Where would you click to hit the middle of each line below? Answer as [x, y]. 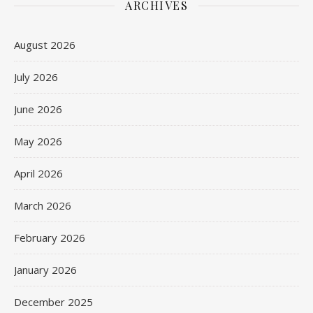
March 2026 [43, 205]
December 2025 [53, 302]
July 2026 [36, 77]
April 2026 [38, 173]
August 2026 [45, 45]
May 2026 [38, 141]
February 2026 [50, 238]
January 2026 [45, 270]
